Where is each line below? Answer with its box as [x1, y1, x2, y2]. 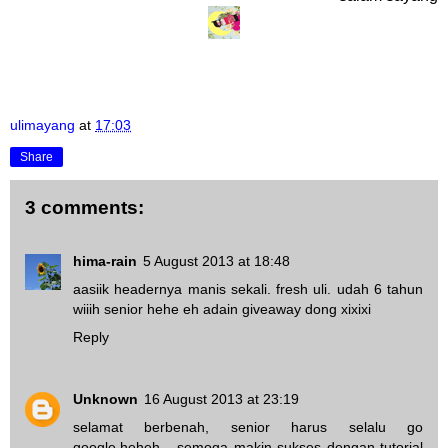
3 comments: [25, 196, 144, 218]
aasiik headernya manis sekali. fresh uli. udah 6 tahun [73, 281, 423, 298]
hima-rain [73, 253, 137, 270]
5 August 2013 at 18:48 [143, 253, 290, 270]
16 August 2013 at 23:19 [144, 391, 299, 408]
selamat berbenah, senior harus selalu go [73, 419, 423, 436]
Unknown [73, 391, 138, 408]
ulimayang [10, 116, 75, 133]
